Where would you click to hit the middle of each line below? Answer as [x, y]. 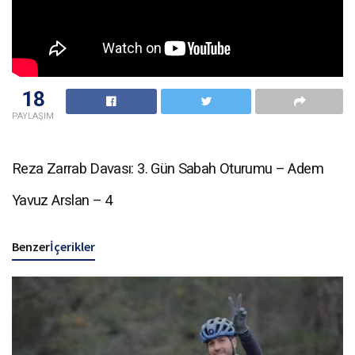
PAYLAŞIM [33, 116]
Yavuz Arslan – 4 [62, 201]
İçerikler [73, 246]
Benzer [31, 246]
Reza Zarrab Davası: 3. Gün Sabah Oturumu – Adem [168, 169]
